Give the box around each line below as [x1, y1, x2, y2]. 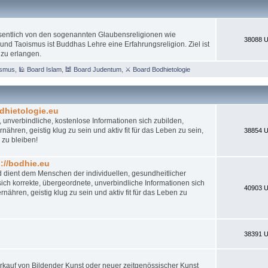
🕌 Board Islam [18, 65, 62, 73]
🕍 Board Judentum [65, 65, 121, 73]
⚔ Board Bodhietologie [124, 65, 190, 73]
